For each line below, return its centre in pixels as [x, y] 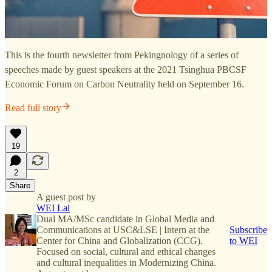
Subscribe [248, 230]
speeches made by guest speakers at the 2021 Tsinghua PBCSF [126, 70]
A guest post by [66, 197]
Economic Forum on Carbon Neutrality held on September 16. [124, 84]
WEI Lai [53, 208]
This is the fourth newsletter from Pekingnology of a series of [122, 55]
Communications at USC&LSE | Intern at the [123, 230]
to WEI [243, 241]
